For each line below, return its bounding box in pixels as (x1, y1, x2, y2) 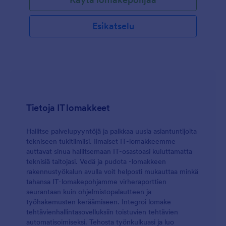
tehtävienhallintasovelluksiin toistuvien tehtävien (26, 207, 178, 216)
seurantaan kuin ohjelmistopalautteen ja (26, 187, 151, 196)
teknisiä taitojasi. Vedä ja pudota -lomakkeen (26, 157, 166, 166)
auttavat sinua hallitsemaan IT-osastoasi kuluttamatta (26, 147, 192, 156)
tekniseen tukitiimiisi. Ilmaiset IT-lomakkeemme (26, 137, 176, 146)
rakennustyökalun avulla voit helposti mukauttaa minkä (26, 167, 198, 176)
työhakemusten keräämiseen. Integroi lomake (26, 197, 171, 206)
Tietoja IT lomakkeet (26, 102, 110, 114)
